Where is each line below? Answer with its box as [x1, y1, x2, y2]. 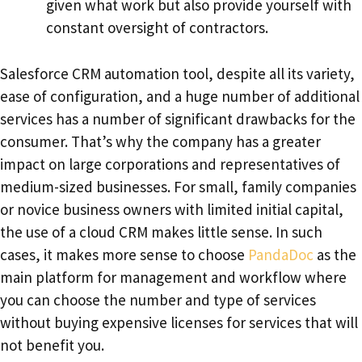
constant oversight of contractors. [46, 18, 268, 38]
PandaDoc [248, 244, 314, 264]
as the [314, 244, 356, 264]
